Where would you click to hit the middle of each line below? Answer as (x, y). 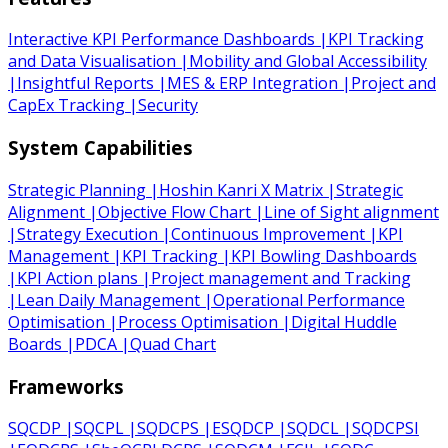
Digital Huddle (344, 321)
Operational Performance (309, 299)
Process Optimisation (198, 321)
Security (168, 105)
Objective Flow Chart (174, 211)
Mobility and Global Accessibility (308, 61)
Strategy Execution (87, 233)
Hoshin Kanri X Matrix (241, 189)
